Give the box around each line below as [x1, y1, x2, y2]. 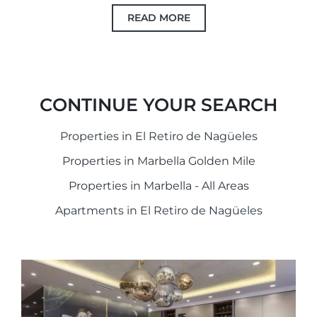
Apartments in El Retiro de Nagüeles [54, 204, 263, 218]
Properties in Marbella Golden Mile [62, 154, 255, 168]
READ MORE [127, 11, 190, 25]
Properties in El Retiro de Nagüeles [59, 129, 258, 144]
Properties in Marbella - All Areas [68, 179, 249, 193]
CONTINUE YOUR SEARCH [40, 94, 277, 116]
